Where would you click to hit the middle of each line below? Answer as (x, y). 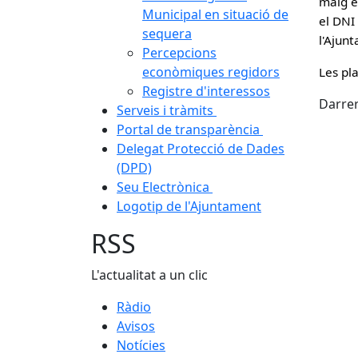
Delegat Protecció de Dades (201, 149)
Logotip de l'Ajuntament (189, 206)
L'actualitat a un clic (149, 275)
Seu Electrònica (165, 187)
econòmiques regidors (211, 72)
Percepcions (179, 53)
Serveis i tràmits (167, 110)
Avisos (136, 326)
